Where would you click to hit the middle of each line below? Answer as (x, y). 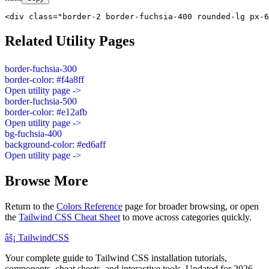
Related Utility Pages (70, 41)
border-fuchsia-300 (41, 68)
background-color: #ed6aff (55, 144)
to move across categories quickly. (187, 217)
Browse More (47, 180)
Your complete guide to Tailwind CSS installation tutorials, (116, 258)
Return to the (31, 206)
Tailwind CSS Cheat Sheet (69, 217)
